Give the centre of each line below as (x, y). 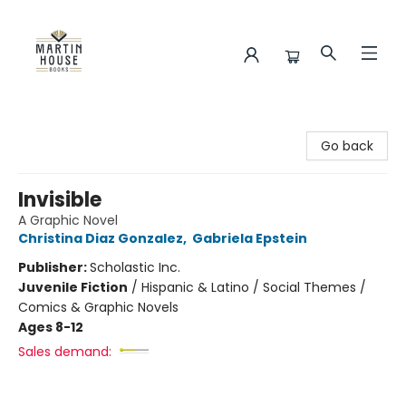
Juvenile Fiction (73, 287)
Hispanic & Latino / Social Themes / (254, 287)
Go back (347, 146)
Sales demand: (65, 352)
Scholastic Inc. (135, 267)
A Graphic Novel (68, 220)
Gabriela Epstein (250, 238)
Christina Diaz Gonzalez (101, 238)
